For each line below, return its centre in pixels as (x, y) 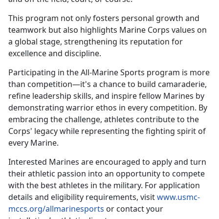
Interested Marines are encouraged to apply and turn (107, 162)
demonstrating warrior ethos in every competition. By (108, 108)
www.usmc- (178, 197)
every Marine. (34, 143)
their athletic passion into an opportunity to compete (107, 174)
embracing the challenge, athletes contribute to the (104, 120)
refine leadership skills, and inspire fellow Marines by (106, 96)
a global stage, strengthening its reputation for (96, 42)
